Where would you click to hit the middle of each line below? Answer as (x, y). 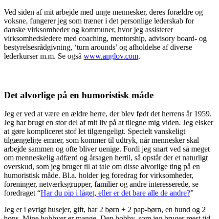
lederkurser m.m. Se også (44, 56)
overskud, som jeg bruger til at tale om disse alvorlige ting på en (102, 167)
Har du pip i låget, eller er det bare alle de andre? (115, 193)
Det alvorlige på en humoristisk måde (79, 95)
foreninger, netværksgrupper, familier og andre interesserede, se (101, 184)
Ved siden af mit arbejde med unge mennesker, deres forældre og (103, 12)
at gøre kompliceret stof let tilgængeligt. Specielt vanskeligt (95, 131)
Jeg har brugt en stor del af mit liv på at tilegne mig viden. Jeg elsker (109, 123)
